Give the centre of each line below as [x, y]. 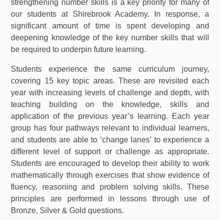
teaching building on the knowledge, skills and [110, 105]
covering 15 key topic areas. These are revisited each [110, 81]
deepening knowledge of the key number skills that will [110, 38]
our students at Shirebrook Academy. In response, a [110, 14]
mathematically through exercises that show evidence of [110, 175]
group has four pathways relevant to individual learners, [110, 128]
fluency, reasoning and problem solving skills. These [110, 187]
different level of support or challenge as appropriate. [110, 152]
